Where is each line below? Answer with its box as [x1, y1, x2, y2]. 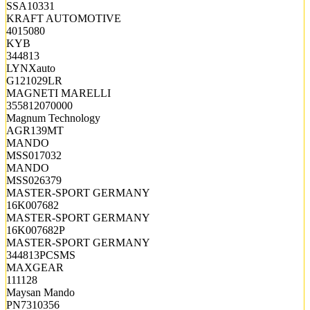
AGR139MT [6, 124, 64, 136]
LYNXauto [6, 62, 55, 74]
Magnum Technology [6, 111, 100, 124]
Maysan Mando [6, 286, 75, 298]
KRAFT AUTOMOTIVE [6, 12, 121, 24]
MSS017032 [6, 149, 62, 161]
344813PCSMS [6, 248, 75, 261]
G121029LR [6, 74, 62, 86]
